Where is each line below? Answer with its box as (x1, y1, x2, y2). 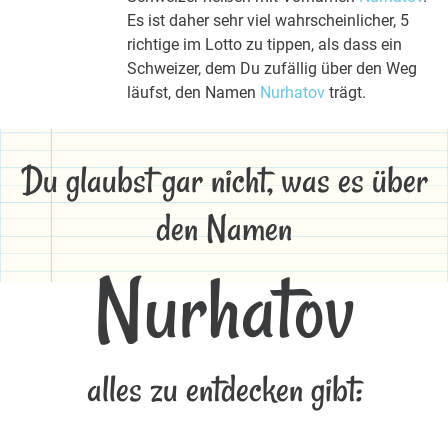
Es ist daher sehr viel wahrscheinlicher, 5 (127, 10, 409, 30)
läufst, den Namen (127, 82, 260, 102)
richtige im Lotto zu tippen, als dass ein (127, 34, 402, 54)
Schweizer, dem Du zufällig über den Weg (127, 58, 417, 78)
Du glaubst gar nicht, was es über (20, 156, 428, 206)
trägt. (325, 82, 366, 102)
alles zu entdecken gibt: (86, 365, 362, 415)
